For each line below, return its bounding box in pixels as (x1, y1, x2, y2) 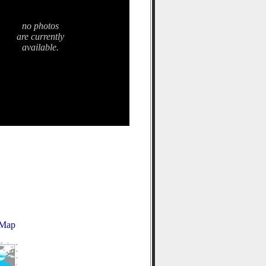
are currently (16, 31, 64, 42)
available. (21, 42, 59, 52)
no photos (21, 21, 59, 31)
